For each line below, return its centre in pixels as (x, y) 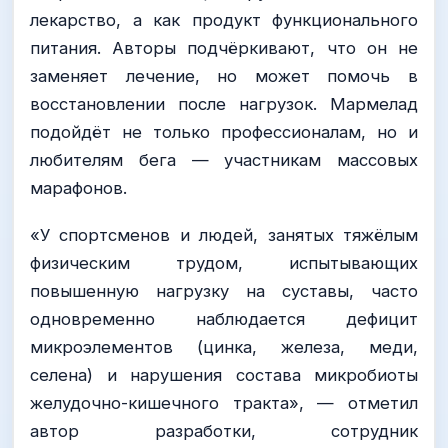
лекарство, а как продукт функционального (224, 19)
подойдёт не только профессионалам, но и (224, 131)
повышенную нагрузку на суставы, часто (224, 290)
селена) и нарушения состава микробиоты (224, 374)
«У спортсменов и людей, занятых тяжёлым (224, 234)
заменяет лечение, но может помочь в (224, 75)
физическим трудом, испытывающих (224, 262)
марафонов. (78, 187)
